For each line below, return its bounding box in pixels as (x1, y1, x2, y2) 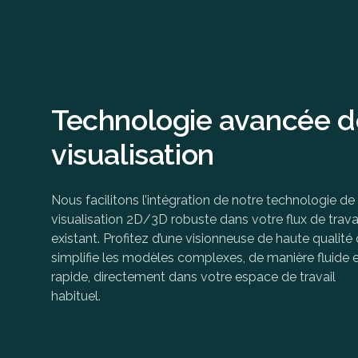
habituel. (51, 288, 101, 304)
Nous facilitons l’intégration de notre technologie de (51, 193, 355, 209)
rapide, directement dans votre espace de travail (51, 269, 336, 285)
